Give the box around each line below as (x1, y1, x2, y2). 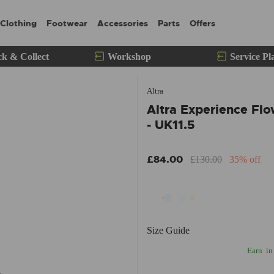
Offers (189, 17, 215, 29)
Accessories (97, 17, 148, 29)
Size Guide (147, 225, 190, 235)
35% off (229, 154, 261, 165)
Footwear (46, 17, 87, 29)
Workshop (107, 51, 151, 62)
